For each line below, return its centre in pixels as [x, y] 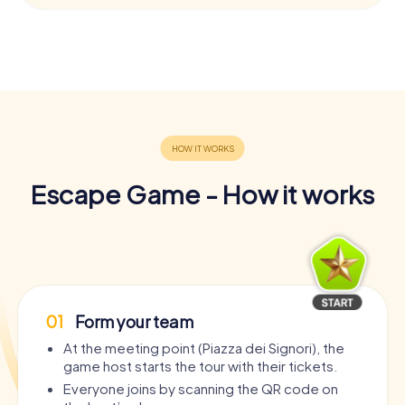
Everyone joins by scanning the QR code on [201, 388]
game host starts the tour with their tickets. [200, 365]
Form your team [133, 321]
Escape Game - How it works [202, 193]
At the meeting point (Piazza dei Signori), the [204, 347]
